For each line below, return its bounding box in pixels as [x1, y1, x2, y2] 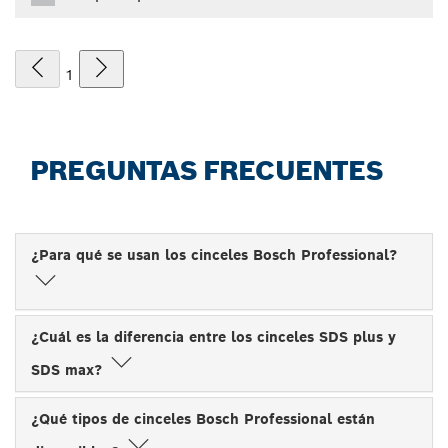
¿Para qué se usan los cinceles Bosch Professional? [31, 245, 397, 264]
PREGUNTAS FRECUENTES [30, 152, 383, 188]
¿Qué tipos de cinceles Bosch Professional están [31, 409, 375, 428]
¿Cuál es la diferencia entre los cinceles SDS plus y [31, 327, 396, 346]
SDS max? [31, 360, 107, 379]
